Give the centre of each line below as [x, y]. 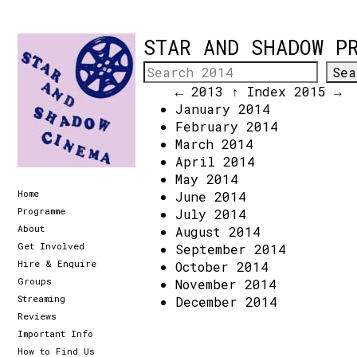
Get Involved [51, 245]
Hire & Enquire [57, 263]
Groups [35, 280]
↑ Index [259, 91]
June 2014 [211, 196]
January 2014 [223, 109]
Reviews [37, 316]
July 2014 [211, 214]
